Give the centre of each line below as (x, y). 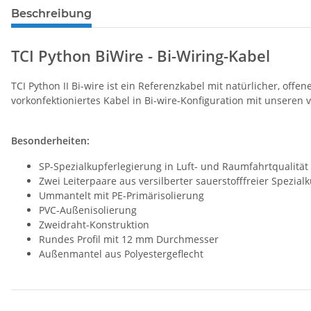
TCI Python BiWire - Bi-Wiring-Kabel (141, 56)
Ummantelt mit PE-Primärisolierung (121, 195)
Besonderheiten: (50, 141)
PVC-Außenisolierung (88, 210)
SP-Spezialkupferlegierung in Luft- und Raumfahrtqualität (174, 166)
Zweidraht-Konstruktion (94, 225)
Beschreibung (51, 14)
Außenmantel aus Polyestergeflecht (121, 254)
